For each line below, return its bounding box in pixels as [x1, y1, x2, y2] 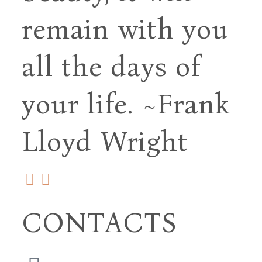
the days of [61, 50, 201, 84]
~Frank [142, 87, 230, 122]
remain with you [22, 12, 229, 47]
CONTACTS [22, 206, 178, 240]
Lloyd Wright [22, 125, 188, 159]
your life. [22, 87, 142, 122]
